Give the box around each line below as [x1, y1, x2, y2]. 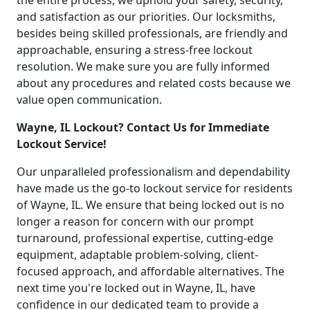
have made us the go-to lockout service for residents [17, 181, 293, 197]
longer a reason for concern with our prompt [17, 214, 254, 230]
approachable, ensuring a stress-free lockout [17, 42, 253, 58]
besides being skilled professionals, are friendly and [17, 26, 288, 42]
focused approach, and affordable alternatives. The [17, 264, 284, 280]
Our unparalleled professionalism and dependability [17, 164, 290, 180]
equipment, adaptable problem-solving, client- [17, 247, 258, 263]
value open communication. [17, 92, 162, 108]
